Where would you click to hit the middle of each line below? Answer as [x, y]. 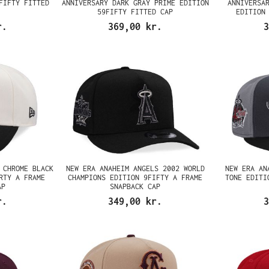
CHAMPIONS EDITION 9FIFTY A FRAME [135, 177]
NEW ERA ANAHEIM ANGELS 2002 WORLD [135, 168]
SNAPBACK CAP [135, 186]
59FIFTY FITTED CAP [135, 12]
